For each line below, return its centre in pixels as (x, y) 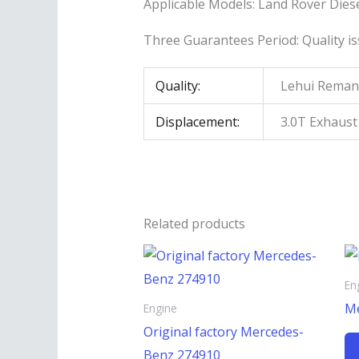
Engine (160, 309)
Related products (194, 224)
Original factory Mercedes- (223, 331)
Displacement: (198, 122)
